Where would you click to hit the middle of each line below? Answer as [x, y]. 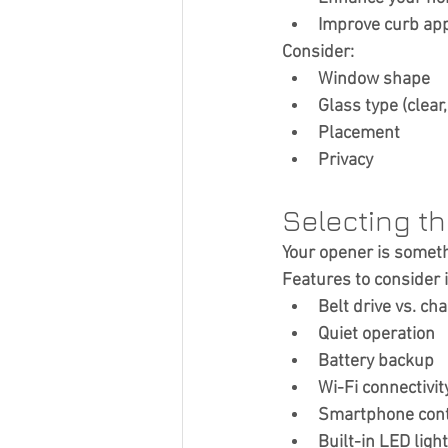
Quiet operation [376, 334]
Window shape [374, 79]
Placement [359, 133]
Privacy [345, 160]
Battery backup [376, 361]
